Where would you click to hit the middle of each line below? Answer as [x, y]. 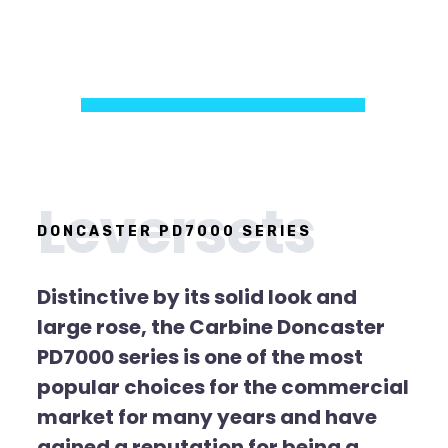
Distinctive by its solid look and [197, 297]
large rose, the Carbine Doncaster [211, 327]
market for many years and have [207, 417]
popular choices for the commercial [223, 387]
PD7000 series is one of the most [200, 357]
